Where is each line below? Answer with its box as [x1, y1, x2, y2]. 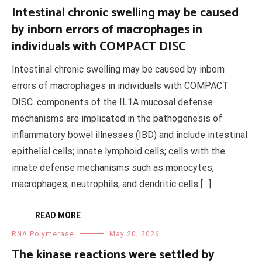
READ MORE [35, 211, 81, 220]
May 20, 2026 [109, 230, 160, 238]
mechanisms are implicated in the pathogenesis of [12, 113, 222, 124]
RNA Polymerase [12, 230, 74, 238]
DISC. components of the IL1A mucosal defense [12, 96, 213, 108]
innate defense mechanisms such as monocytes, [12, 162, 214, 173]
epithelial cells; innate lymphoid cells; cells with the [12, 146, 225, 157]
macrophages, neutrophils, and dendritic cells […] [12, 178, 211, 189]
